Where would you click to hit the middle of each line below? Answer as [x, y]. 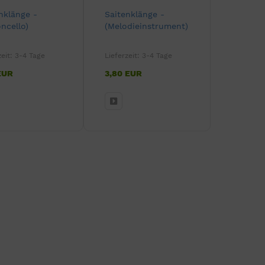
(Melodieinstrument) [146, 26]
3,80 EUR [123, 73]
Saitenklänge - [135, 14]
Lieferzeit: [123, 55]
